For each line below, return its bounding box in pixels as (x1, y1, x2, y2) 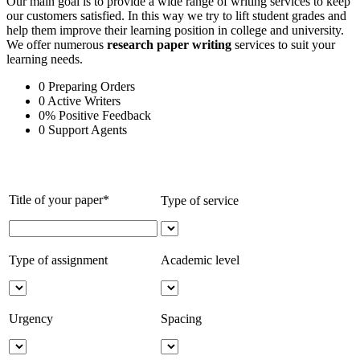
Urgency (9, 311, 53, 325)
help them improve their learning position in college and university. (6, 22, 344, 37)
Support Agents (48, 122, 127, 137)
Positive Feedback (59, 108, 151, 122)
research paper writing (107, 37, 235, 51)
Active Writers (47, 93, 121, 108)
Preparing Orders (48, 79, 135, 93)
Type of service (161, 193, 239, 207)
